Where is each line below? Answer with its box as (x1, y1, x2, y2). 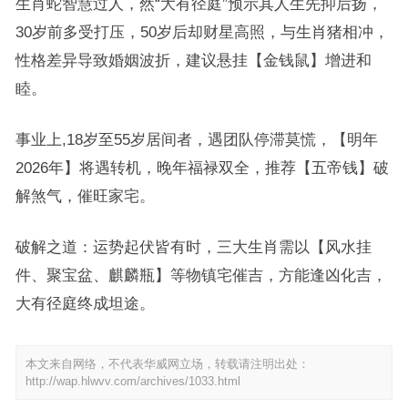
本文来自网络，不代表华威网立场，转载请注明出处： (25, 357, 310, 372)
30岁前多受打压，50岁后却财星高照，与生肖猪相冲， (15, 24, 389, 41)
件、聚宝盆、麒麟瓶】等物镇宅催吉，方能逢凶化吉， (15, 267, 387, 284)
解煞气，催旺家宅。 (15, 188, 155, 205)
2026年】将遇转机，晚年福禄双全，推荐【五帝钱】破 (15, 159, 389, 177)
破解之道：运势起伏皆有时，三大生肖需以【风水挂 (15, 239, 372, 256)
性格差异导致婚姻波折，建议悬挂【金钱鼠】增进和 (15, 52, 372, 69)
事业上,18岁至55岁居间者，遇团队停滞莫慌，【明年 (15, 131, 378, 148)
